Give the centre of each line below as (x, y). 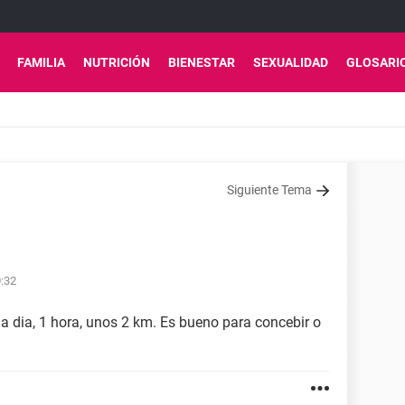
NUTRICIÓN (117, 62)
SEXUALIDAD (291, 62)
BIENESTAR (202, 62)
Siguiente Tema (269, 190)
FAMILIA (41, 62)
